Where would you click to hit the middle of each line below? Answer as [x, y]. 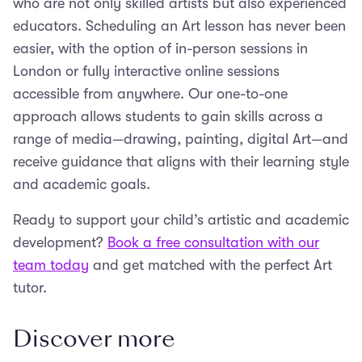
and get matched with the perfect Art [210, 265]
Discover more [94, 339]
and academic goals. [84, 184]
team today [51, 265]
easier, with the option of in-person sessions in [160, 48]
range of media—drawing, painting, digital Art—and [181, 139]
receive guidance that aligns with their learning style [181, 161]
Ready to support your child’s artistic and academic [181, 219]
